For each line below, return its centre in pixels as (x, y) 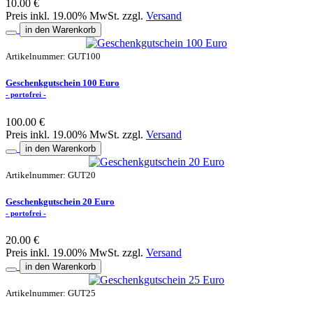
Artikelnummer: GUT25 (51, 293)
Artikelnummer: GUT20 (51, 175)
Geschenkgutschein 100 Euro (63, 83)
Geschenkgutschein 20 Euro (60, 201)
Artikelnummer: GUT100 (53, 57)
